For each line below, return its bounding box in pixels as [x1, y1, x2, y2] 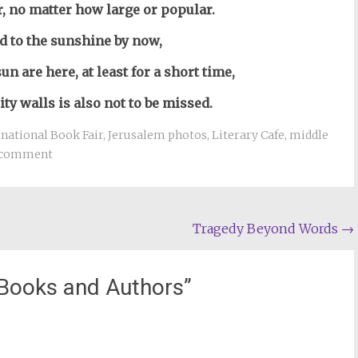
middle [289, 128, 328, 142]
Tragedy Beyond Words [193, 221, 342, 237]
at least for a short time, [82, 64, 236, 80]
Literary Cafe [212, 128, 284, 142]
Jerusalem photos [108, 128, 207, 142]
